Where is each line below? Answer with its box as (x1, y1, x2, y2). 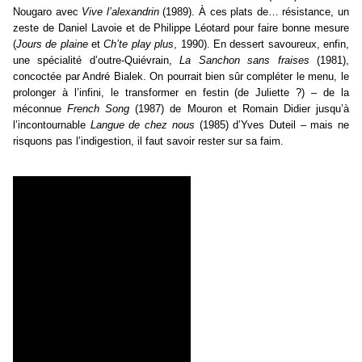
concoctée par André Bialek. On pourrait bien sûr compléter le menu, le (13, 69, 349, 82)
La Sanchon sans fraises (179, 53, 309, 66)
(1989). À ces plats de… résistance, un (158, 5, 350, 18)
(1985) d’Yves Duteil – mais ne (194, 118, 350, 131)
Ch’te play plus (103, 37, 175, 50)
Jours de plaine (16, 37, 88, 50)
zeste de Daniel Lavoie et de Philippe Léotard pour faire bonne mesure (13, 21, 349, 34)
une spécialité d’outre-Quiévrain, (13, 53, 180, 66)
